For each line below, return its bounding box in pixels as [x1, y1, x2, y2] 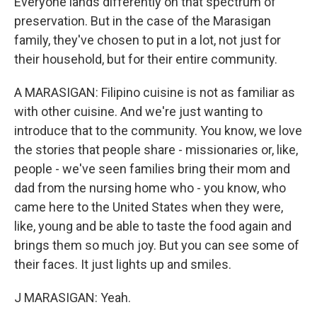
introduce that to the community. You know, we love [14, 123, 302, 138]
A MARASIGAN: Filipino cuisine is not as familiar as [14, 85, 295, 100]
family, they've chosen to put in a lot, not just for [14, 33, 281, 47]
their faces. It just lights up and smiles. [14, 257, 231, 272]
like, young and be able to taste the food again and [14, 219, 292, 234]
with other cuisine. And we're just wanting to [14, 104, 263, 119]
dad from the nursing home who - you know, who [14, 180, 286, 195]
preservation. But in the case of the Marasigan [14, 13, 271, 28]
